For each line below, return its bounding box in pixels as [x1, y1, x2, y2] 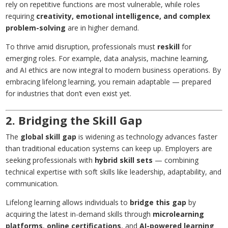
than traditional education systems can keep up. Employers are [6, 144, 213, 154]
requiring [6, 11, 37, 21]
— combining [153, 155, 199, 165]
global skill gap [20, 132, 77, 142]
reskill [157, 42, 180, 52]
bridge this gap [130, 197, 187, 208]
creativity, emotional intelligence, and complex [36, 11, 211, 21]
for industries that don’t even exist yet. [6, 89, 132, 99]
